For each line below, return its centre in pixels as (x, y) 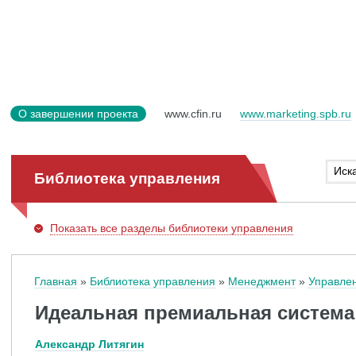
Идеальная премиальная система (195, 313)
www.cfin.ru (193, 114)
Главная (56, 281)
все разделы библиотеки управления (195, 228)
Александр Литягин (89, 344)
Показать (74, 228)
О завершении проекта (78, 114)
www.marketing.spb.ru (296, 114)
